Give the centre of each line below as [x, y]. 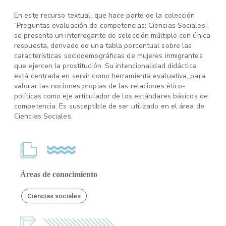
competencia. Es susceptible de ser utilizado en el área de [109, 106]
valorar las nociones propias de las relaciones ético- [100, 86]
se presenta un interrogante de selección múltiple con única [112, 36]
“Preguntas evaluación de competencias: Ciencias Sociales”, [111, 25]
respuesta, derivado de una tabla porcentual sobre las [103, 46]
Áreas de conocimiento [59, 174]
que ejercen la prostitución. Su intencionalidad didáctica [105, 66]
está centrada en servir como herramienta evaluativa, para [110, 76]
